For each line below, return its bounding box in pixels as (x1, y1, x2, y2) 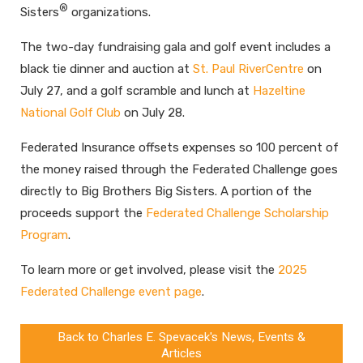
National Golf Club (20, 105, 121, 121)
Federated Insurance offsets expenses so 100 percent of (20, 140, 339, 156)
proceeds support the (20, 206, 146, 221)
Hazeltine (253, 83, 305, 99)
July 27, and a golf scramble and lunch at (20, 83, 253, 99)
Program (20, 228, 68, 243)
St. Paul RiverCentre (193, 62, 304, 77)
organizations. (68, 5, 151, 20)
